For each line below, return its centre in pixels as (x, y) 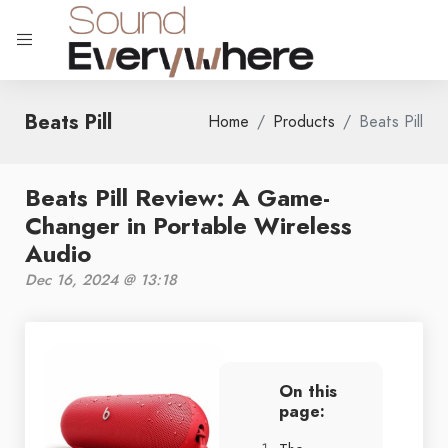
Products (304, 122)
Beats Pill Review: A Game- (177, 197)
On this (308, 391)
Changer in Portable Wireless (188, 225)
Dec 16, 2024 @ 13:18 (101, 280)
